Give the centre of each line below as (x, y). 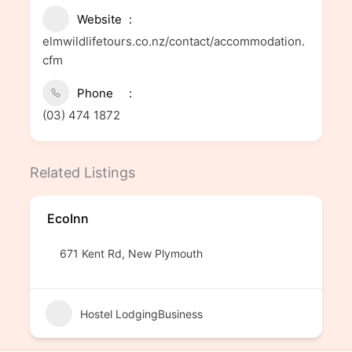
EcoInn (68, 218)
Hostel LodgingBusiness (141, 313)
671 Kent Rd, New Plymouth (131, 253)
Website (99, 19)
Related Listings (82, 172)
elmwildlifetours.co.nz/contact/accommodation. (173, 41)
